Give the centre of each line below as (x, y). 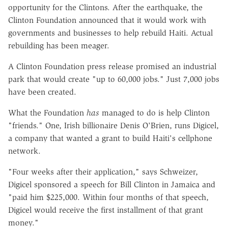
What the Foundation (47, 112)
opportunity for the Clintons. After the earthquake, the (105, 7)
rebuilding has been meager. (59, 45)
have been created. (42, 92)
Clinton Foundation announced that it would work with (107, 20)
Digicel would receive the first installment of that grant (106, 210)
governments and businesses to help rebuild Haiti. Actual (110, 33)
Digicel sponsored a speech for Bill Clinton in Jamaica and (112, 184)
